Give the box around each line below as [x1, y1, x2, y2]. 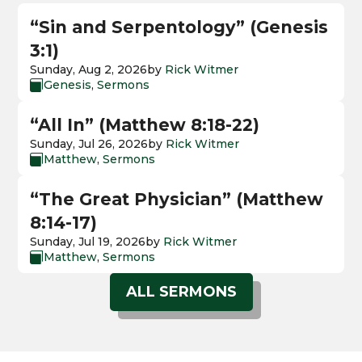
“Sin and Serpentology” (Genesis [30, 16, 329, 37]
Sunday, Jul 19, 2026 [30, 234, 146, 249]
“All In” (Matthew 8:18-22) [30, 114, 260, 135]
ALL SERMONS [125, 283, 237, 301]
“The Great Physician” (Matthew [30, 188, 324, 209]
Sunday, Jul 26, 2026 [30, 136, 149, 151]
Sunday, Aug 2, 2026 [30, 61, 148, 77]
